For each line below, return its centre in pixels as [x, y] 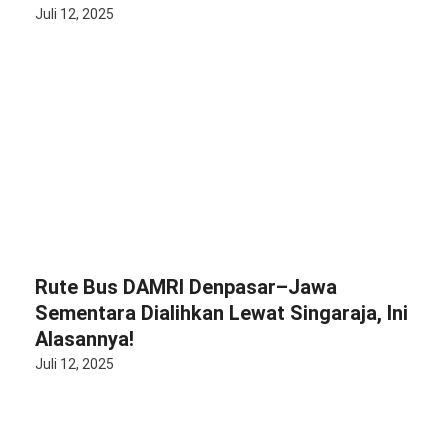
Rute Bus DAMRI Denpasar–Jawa [186, 287]
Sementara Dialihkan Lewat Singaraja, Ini [221, 313]
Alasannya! [84, 339]
